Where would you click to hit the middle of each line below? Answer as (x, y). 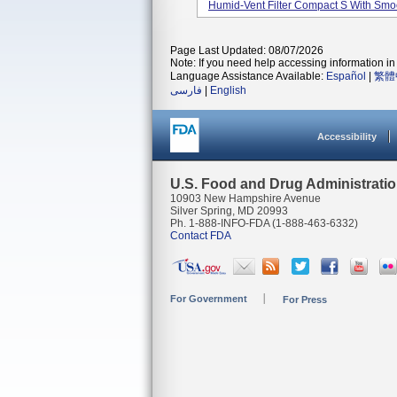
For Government (209, 299)
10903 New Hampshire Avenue (245, 198)
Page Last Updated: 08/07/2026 (247, 51)
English (228, 90)
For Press (305, 300)
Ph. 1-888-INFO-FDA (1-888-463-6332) (264, 223)
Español (346, 76)
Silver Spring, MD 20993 (229, 211)
